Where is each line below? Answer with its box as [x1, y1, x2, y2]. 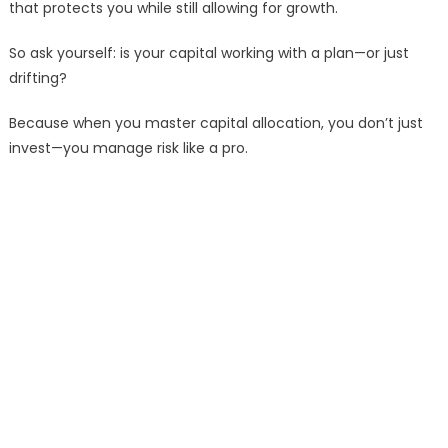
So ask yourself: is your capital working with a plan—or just [8, 43, 409, 64]
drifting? [8, 68, 67, 89]
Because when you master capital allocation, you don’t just [8, 113, 423, 134]
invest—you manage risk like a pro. [8, 138, 248, 159]
